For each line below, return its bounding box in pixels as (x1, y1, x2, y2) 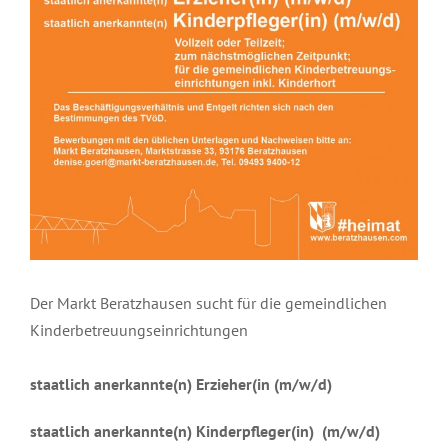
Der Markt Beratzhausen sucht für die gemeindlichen (30, 293, 387, 313)
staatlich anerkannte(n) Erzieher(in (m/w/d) (30, 374, 332, 394)
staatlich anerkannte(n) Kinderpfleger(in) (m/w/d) (30, 421, 380, 441)
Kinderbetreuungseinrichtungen (30, 320, 248, 340)
